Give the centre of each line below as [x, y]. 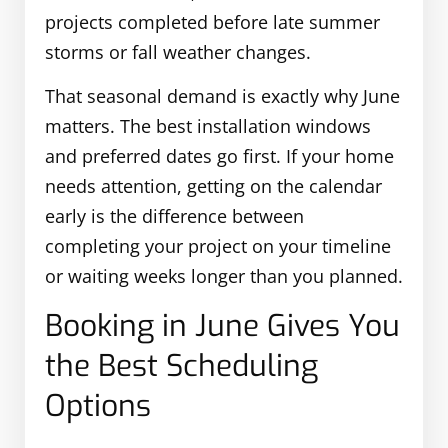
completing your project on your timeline [218, 246]
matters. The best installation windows [208, 126]
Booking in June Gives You [222, 325]
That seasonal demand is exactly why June [222, 96]
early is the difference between [174, 216]
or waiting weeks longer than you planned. [224, 276]
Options [98, 405]
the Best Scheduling [181, 365]
